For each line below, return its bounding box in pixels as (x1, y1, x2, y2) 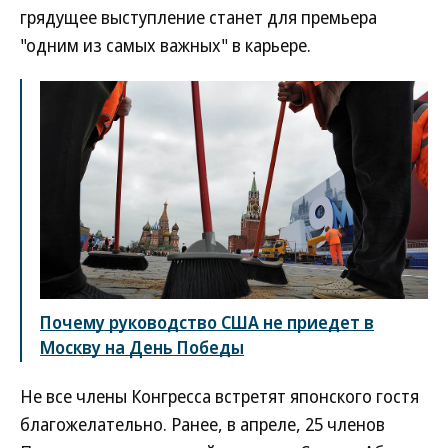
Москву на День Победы (40, 334, 244, 359)
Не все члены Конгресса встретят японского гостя (20, 383, 419, 408)
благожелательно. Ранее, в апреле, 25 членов (20, 411, 385, 436)
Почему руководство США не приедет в (40, 309, 374, 334)
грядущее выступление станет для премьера (20, 5, 377, 30)
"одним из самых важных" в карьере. (20, 33, 311, 58)
